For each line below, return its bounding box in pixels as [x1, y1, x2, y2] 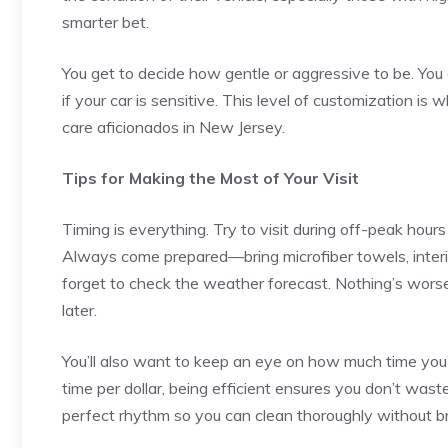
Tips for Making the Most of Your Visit [62, 168, 359, 188]
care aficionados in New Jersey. [62, 117, 285, 137]
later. [62, 300, 97, 320]
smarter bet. [62, 12, 149, 32]
